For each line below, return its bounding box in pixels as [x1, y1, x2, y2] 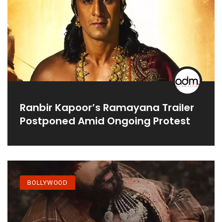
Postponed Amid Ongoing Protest [20, 113, 190, 128]
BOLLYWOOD [27, 178, 68, 186]
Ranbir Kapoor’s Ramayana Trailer [20, 100, 194, 114]
